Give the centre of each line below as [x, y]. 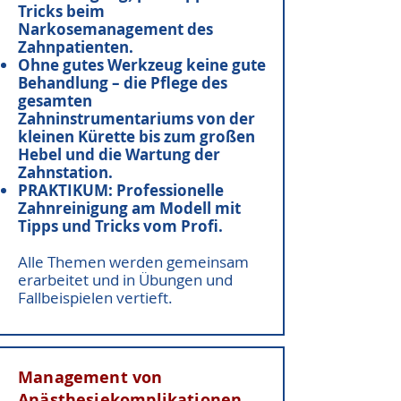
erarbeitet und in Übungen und [125, 280]
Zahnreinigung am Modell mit [129, 208]
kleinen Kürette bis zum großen [137, 137]
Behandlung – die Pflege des [123, 83]
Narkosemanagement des [115, 29]
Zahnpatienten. [76, 47]
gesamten [55, 101]
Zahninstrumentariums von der [137, 119]
